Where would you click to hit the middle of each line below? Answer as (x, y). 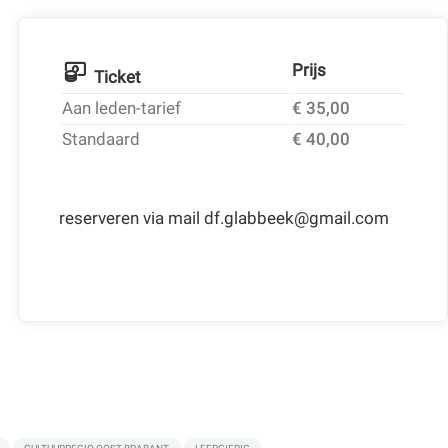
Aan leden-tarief (121, 107)
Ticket (118, 76)
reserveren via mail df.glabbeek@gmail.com (223, 218)
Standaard (100, 138)
